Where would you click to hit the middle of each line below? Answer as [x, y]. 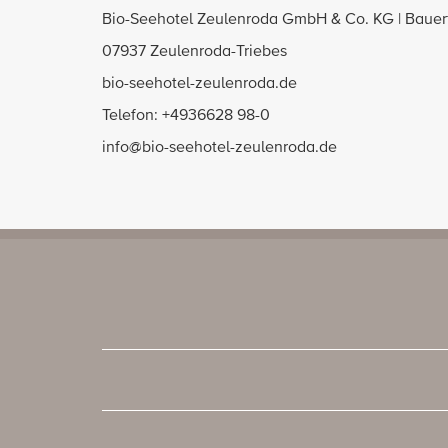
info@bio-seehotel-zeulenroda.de [219, 148]
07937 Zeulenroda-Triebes [194, 52]
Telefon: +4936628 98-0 [186, 116]
